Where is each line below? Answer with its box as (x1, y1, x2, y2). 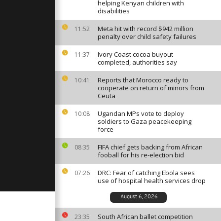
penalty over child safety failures (98, 32, 196, 41)
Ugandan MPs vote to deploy (98, 109, 184, 118)
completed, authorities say (98, 58, 177, 67)
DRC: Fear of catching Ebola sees (98, 168, 195, 177)
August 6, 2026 (120, 194, 157, 200)
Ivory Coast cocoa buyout (98, 50, 173, 59)
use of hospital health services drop (98, 176, 206, 185)
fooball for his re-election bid (98, 150, 184, 159)
